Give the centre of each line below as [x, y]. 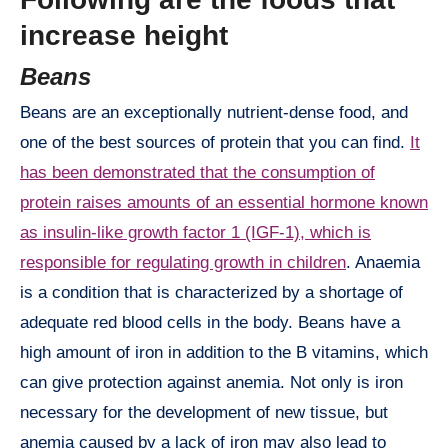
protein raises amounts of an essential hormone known [224, 203]
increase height [124, 36]
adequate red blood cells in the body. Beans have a [210, 323]
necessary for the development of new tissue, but [204, 413]
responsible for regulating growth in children [183, 263]
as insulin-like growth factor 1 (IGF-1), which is [195, 233]
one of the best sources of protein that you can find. [215, 143]
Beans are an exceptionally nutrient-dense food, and [214, 113]
